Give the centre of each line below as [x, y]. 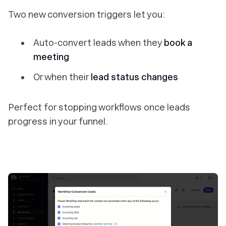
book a [178, 43]
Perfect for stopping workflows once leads [99, 107]
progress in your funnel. [58, 122]
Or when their [62, 77]
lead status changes [134, 77]
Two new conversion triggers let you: [87, 15]
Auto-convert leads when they [99, 43]
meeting [51, 57]
